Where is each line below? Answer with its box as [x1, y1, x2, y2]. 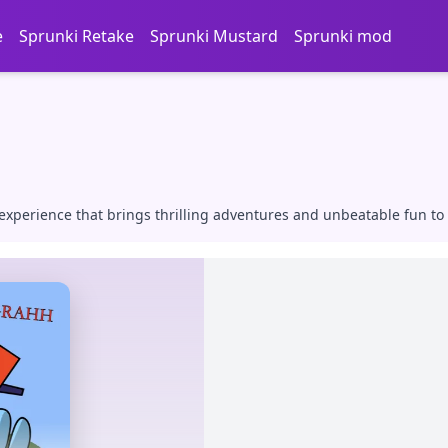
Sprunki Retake [18, 25, 134, 47]
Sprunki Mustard [149, 25, 278, 47]
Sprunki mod [293, 25, 392, 47]
